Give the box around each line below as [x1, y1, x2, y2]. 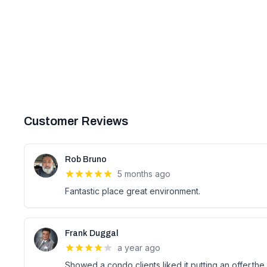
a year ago [117, 243, 160, 253]
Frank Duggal [65, 229, 118, 238]
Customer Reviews [24, 114, 128, 128]
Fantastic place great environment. [65, 186, 200, 196]
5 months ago [117, 169, 170, 179]
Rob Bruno [65, 155, 107, 164]
